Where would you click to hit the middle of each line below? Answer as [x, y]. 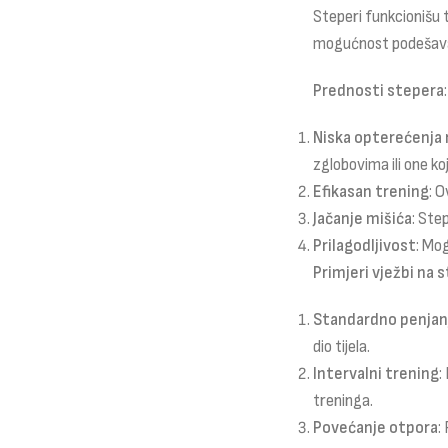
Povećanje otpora [375, 428]
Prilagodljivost [364, 246]
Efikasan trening [370, 192]
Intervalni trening [375, 374]
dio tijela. [341, 347]
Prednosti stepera [378, 91]
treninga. [342, 401]
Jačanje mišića [362, 219]
